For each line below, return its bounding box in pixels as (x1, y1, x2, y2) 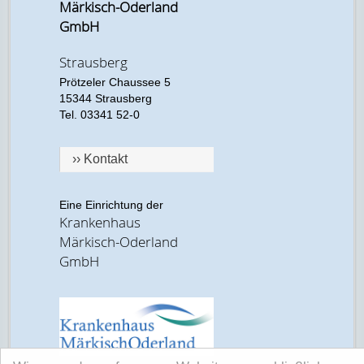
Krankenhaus (59, 213, 141, 232)
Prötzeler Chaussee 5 (59, 76, 171, 89)
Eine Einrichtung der (59, 198, 164, 212)
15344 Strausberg (59, 92, 153, 106)
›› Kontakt (72, 152, 128, 167)
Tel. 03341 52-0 (59, 108, 141, 122)
